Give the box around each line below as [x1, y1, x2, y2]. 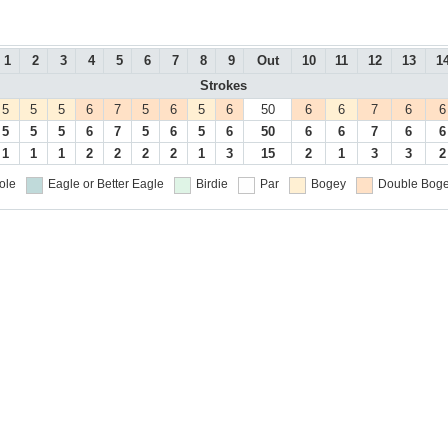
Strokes [199, 78, 247, 94]
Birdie [195, 177, 228, 192]
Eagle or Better [47, 177, 129, 192]
